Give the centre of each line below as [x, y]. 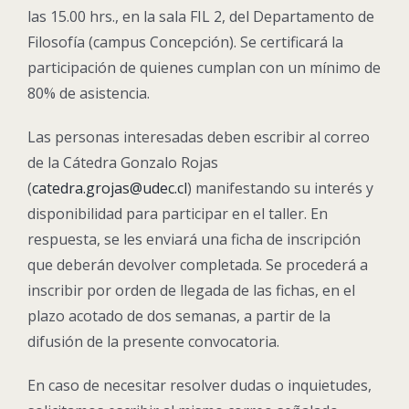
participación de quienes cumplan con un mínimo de [204, 68]
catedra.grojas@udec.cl [110, 189]
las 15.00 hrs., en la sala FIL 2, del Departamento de [201, 17]
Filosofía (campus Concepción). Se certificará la [185, 42]
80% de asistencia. [89, 94]
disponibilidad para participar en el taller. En [178, 214]
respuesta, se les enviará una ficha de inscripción [194, 240]
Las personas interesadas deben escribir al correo [199, 137]
